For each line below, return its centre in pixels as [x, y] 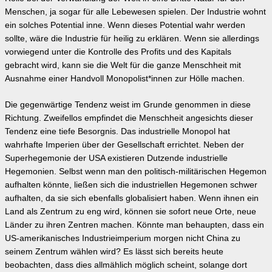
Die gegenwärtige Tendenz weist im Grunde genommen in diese [128, 104]
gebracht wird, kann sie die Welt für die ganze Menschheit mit [123, 65]
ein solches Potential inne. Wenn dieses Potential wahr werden [125, 25]
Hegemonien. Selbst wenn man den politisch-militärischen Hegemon [136, 171]
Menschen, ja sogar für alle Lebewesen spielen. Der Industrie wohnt [135, 12]
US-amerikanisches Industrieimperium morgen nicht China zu [123, 238]
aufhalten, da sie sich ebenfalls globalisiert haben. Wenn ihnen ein [132, 198]
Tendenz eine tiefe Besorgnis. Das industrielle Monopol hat [117, 131]
